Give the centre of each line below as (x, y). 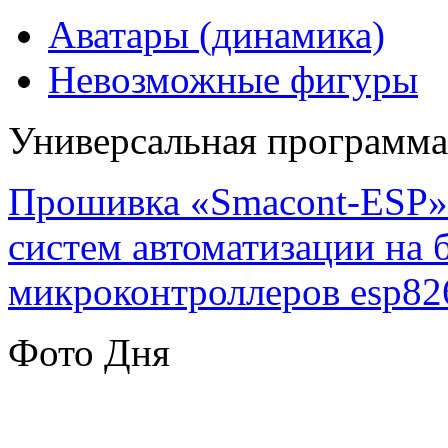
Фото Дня (89, 352)
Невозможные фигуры (233, 79)
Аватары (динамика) (216, 34)
